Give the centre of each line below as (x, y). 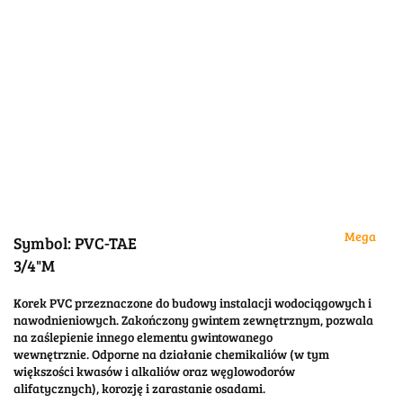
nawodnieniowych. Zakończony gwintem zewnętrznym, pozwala (193, 320)
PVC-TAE (106, 243)
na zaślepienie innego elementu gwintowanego (143, 337)
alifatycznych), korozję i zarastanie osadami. (139, 389)
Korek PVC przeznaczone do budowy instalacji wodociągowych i (193, 303)
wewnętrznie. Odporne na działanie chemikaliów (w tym (171, 354)
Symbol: (44, 243)
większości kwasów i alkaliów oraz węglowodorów (154, 372)
